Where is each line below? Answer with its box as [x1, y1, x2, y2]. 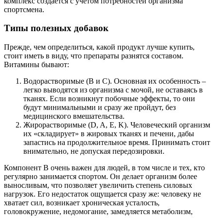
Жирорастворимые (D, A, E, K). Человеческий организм [23, 121, 210, 129]
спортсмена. [4, 5, 44, 14]
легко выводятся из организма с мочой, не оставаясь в [23, 86, 203, 94]
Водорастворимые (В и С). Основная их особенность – [23, 77, 206, 86]
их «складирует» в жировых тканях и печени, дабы [23, 129, 194, 138]
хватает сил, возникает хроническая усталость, [4, 199, 160, 207]
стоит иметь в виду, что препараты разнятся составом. [4, 52, 183, 60]
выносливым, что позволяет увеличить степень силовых [4, 181, 192, 190]
